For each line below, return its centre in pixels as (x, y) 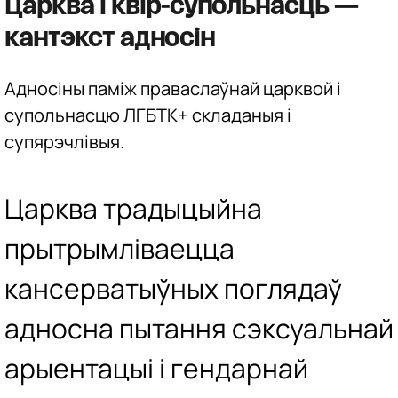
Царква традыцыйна (133, 209)
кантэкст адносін (112, 38)
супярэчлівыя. (64, 141)
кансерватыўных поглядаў (173, 289)
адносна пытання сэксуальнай (199, 329)
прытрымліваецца (119, 249)
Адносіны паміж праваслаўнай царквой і (173, 88)
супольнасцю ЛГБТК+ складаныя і (148, 115)
